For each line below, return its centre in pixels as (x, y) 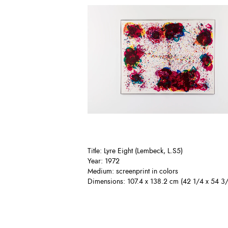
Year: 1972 (104, 161)
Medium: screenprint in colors (133, 172)
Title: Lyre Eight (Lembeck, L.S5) (135, 151)
